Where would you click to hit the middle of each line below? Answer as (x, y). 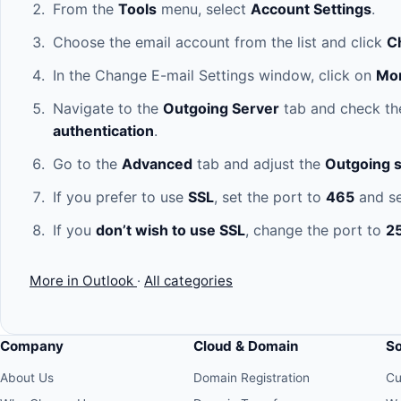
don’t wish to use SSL (170, 230)
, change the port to (315, 230)
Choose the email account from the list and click (219, 42)
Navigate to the (107, 108)
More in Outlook (83, 280)
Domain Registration (251, 378)
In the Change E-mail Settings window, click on (214, 75)
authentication (103, 130)
